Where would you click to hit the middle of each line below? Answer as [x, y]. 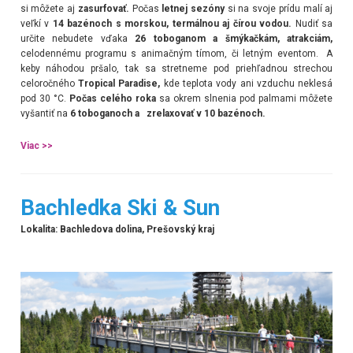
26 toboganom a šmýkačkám [206, 38]
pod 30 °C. [45, 98]
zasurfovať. [105, 8]
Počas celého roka [112, 98]
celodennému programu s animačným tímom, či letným [149, 53]
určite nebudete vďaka [74, 38]
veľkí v [35, 23]
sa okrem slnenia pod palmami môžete [244, 98]
